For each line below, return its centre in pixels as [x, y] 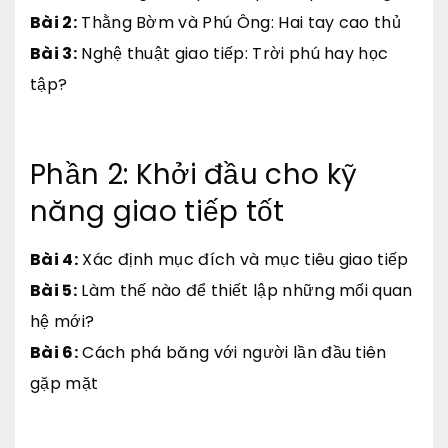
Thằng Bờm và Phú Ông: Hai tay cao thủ [239, 22]
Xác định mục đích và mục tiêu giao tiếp [243, 259]
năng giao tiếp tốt [157, 211]
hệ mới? [62, 321]
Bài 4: [54, 259]
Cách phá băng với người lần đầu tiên [232, 352]
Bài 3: [53, 53]
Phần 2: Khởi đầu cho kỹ [194, 174]
